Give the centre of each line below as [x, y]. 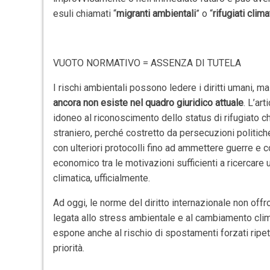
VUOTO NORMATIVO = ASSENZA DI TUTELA [147, 63]
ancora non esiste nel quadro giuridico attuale [149, 103]
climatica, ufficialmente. [102, 178]
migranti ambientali [156, 14]
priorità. [69, 248]
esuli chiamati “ [85, 14]
